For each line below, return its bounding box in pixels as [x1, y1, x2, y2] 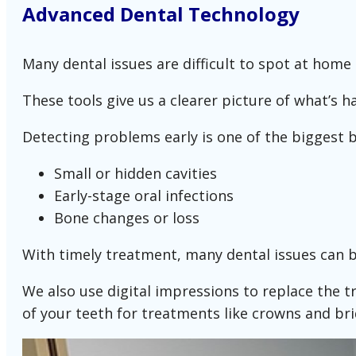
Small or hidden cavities [54, 164, 217, 183]
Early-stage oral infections [54, 186, 234, 205]
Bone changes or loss [54, 208, 199, 227]
